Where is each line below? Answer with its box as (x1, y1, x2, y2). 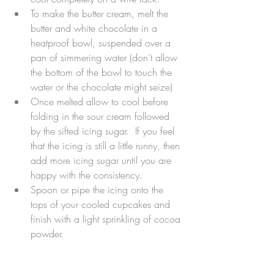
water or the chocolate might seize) (31, 80, 179, 94)
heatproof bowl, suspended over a (31, 35, 174, 50)
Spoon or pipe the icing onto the (31, 182, 166, 196)
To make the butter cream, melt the (31, 6, 171, 20)
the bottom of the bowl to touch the (31, 65, 175, 79)
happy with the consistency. (31, 168, 149, 182)
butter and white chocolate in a (31, 21, 160, 35)
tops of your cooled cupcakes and (31, 197, 173, 211)
